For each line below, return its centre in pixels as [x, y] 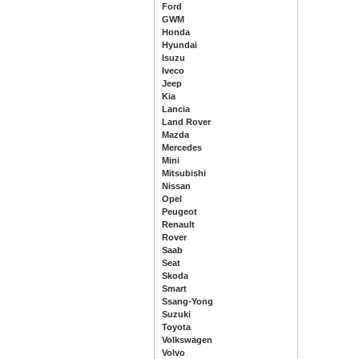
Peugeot [179, 212]
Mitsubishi [184, 173]
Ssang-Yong [188, 301]
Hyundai [179, 45]
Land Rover [186, 122]
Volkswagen [187, 340]
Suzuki [176, 314]
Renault [178, 224]
